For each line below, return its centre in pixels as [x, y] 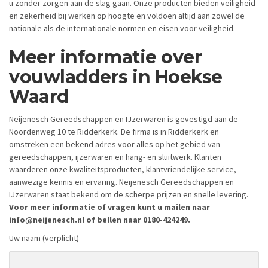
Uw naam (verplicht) [44, 238]
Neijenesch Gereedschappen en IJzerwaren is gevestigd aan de [124, 119]
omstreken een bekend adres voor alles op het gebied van [115, 144]
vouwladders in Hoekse [116, 77]
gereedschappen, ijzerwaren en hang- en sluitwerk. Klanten [115, 156]
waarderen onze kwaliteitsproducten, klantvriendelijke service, [123, 169]
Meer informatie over [105, 57]
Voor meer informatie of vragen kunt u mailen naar [109, 207]
